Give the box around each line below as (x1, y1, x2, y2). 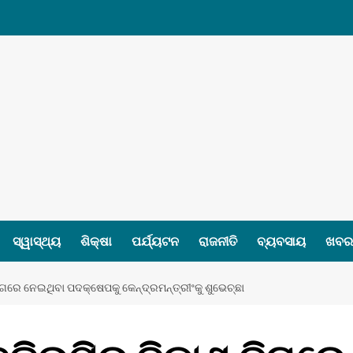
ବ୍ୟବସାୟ (257, 232, 306, 250)
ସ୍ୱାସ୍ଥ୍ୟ (13, 232, 61, 250)
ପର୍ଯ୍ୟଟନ (132, 232, 179, 250)
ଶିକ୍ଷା (80, 232, 112, 250)
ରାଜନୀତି (199, 232, 237, 250)
